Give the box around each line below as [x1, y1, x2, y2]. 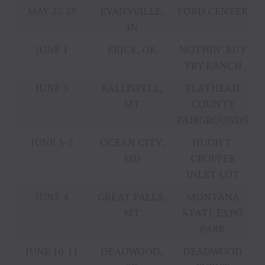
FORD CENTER [177, 4, 248, 18]
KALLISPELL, [101, 81, 163, 95]
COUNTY [190, 97, 235, 111]
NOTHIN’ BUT [179, 43, 247, 57]
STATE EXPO [182, 206, 244, 220]
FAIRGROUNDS [177, 113, 249, 127]
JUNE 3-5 [30, 135, 73, 150]
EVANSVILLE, [100, 4, 164, 18]
